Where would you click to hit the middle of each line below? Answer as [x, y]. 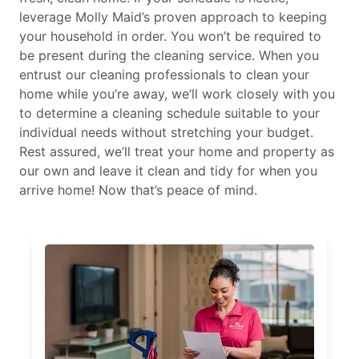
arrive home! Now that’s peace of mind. [138, 190]
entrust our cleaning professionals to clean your [164, 74]
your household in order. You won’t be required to [170, 36]
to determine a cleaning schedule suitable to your [169, 113]
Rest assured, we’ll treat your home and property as [177, 151]
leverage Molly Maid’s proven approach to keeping [173, 16]
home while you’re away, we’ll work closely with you [177, 93]
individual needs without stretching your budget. [166, 132]
